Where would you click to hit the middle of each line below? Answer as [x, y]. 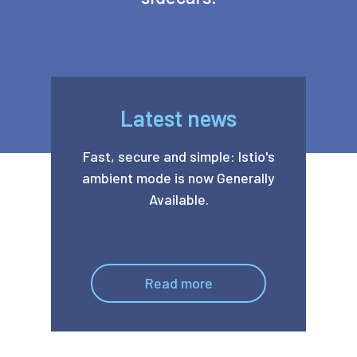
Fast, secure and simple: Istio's [178, 156]
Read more [178, 283]
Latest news [178, 118]
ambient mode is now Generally [178, 178]
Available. [178, 199]
